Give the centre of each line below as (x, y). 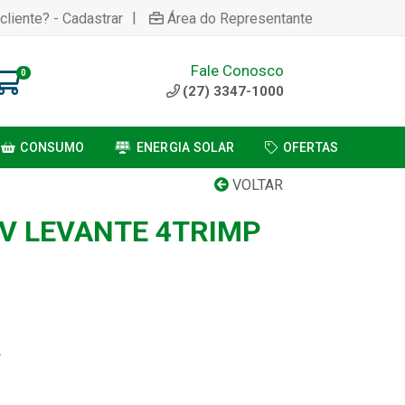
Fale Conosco (237, 70)
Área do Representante (240, 18)
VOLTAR (256, 185)
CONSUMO (52, 147)
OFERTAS (311, 147)
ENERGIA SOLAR (185, 147)
